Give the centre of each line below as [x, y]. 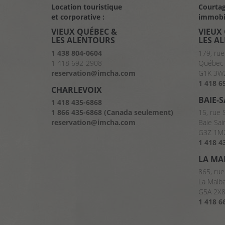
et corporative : [78, 17]
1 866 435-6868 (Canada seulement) [112, 112]
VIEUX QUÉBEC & [84, 32]
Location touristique [87, 7]
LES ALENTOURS [83, 40]
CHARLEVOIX [77, 90]
